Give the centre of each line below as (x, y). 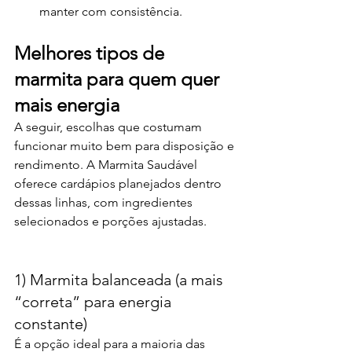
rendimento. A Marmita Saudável (107, 165)
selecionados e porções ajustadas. (110, 221)
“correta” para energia (95, 302)
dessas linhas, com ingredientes (105, 202)
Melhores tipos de (92, 53)
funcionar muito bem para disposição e (126, 146)
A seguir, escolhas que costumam (110, 127)
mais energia (67, 105)
